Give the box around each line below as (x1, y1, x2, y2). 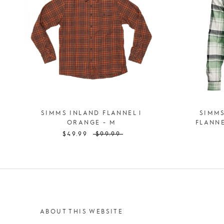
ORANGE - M (66, 118, 116, 126)
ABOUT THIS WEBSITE (40, 207, 123, 215)
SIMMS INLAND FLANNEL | (41, 108, 142, 116)
